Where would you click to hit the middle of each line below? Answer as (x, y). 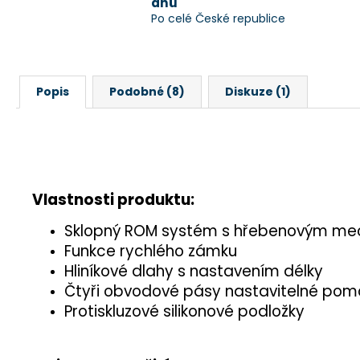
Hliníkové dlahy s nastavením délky (194, 272)
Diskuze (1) (258, 91)
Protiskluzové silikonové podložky (184, 312)
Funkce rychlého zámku (151, 252)
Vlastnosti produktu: (113, 200)
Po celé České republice (218, 18)
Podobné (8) (147, 91)
